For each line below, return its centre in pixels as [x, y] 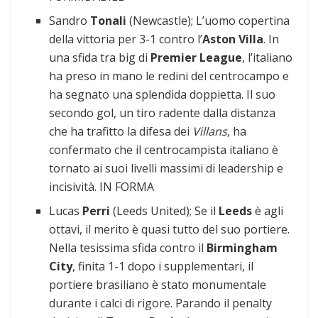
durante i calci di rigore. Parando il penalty [161, 303]
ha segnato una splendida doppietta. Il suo [163, 95]
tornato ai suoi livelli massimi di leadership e [166, 169]
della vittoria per [93, 39]
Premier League [197, 58]
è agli [269, 211]
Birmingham [242, 248]
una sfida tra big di [100, 58]
